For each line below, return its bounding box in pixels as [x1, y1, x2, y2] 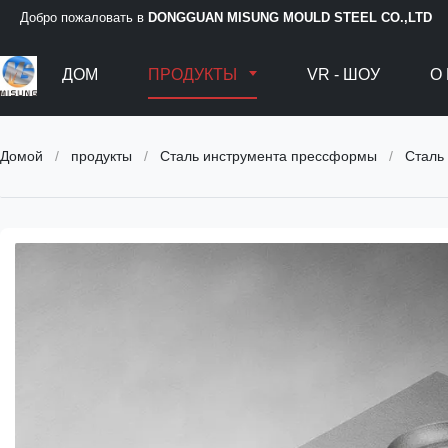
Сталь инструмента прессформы [160, 148, 377, 164]
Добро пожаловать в [20, 10, 148, 25]
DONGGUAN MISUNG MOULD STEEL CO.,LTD [148, 10, 432, 25]
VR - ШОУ [307, 66, 381, 83]
